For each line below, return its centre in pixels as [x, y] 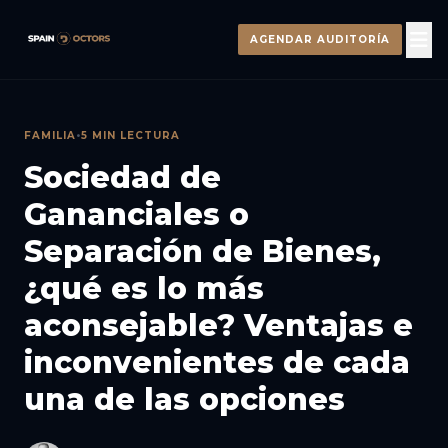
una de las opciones [184, 399]
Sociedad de [122, 177]
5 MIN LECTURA [130, 135]
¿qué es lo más [144, 288]
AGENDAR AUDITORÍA [320, 39]
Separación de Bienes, [202, 251]
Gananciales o [136, 214]
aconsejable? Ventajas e [218, 325]
